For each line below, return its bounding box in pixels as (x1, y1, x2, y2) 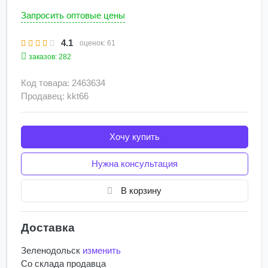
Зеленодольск (20, 245, 80, 255)
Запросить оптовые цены (20, 10, 125, 20)
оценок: (79, 39, 107, 48)
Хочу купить (109, 131, 160, 142)
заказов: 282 (28, 53, 71, 62)
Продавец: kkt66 (20, 90, 89, 101)
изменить (82, 245, 121, 255)
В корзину (121, 185, 162, 196)
